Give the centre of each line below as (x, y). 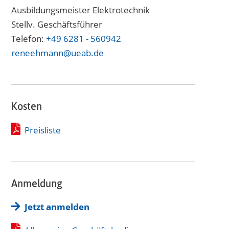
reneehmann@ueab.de (57, 53)
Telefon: (28, 38)
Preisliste (42, 130)
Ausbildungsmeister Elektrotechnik (80, 10)
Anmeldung (37, 183)
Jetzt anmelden (57, 207)
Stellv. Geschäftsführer (56, 24)
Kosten (26, 106)
